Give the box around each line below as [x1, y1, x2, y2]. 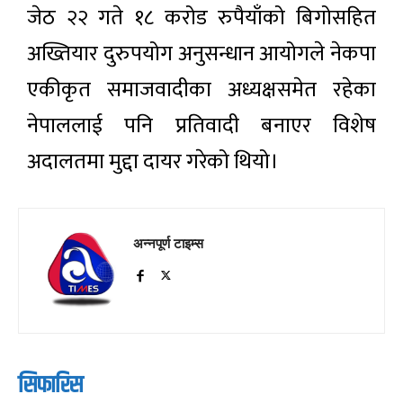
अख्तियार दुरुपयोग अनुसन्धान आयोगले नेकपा [27, 35, 376, 72]
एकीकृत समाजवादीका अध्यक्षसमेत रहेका [27, 71, 376, 108]
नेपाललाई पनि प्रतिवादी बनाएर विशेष [27, 107, 376, 144]
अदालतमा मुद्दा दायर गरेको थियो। [27, 143, 279, 180]
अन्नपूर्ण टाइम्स [133, 233, 203, 252]
